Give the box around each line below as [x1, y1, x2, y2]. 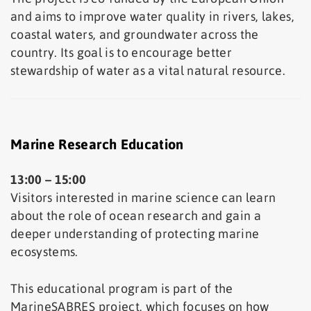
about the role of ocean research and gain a [10, 208, 262, 223]
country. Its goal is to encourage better [10, 44, 233, 60]
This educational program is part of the [10, 280, 233, 296]
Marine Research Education [10, 135, 184, 152]
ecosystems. [10, 244, 78, 259]
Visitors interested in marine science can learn [10, 190, 276, 205]
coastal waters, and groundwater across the [10, 26, 259, 42]
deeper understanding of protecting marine [10, 226, 260, 241]
